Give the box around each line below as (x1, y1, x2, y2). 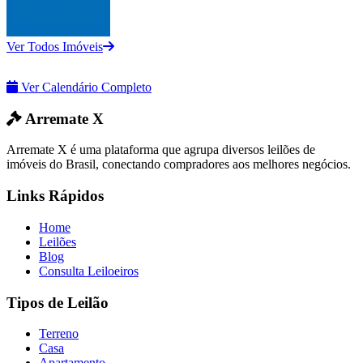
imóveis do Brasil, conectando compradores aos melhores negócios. (6, 157, 351, 172)
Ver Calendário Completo (18, 79, 152, 94)
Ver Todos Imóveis (6, 39, 103, 53)
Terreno (39, 327, 79, 341)
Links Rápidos (6, 187, 104, 205)
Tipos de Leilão (6, 293, 109, 311)
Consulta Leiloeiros (39, 263, 139, 278)
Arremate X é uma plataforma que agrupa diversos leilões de (6, 143, 315, 157)
